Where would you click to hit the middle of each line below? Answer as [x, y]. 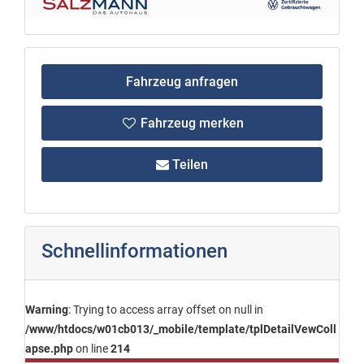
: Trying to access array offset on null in [166, 309]
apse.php [49, 348]
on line [92, 348]
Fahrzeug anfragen [182, 81]
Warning [47, 309]
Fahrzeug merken [190, 123]
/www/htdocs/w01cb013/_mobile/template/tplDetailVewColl [181, 329]
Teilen [188, 164]
